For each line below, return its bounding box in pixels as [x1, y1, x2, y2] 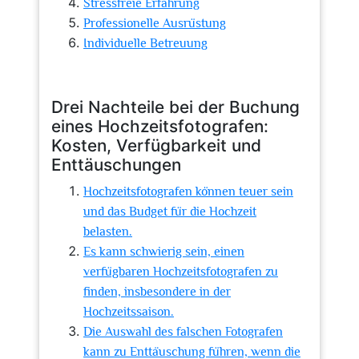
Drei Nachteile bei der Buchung [51, 97, 300, 117]
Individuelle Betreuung [83, 36, 208, 50]
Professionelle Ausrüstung [83, 16, 226, 30]
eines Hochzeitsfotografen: [51, 116, 268, 136]
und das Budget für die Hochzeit [83, 204, 256, 219]
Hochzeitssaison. [83, 305, 174, 319]
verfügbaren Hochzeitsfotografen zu [83, 264, 278, 279]
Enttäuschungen [51, 155, 181, 175]
